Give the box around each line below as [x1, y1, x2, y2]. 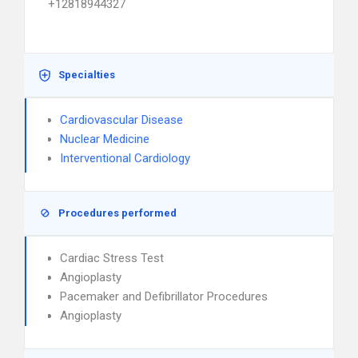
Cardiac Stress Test [60, 251, 164, 265]
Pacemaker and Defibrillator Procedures [60, 289, 268, 304]
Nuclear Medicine [60, 132, 149, 146]
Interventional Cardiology [60, 151, 190, 165]
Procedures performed [58, 207, 177, 219]
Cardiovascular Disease [60, 113, 183, 127]
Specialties [58, 69, 115, 81]
